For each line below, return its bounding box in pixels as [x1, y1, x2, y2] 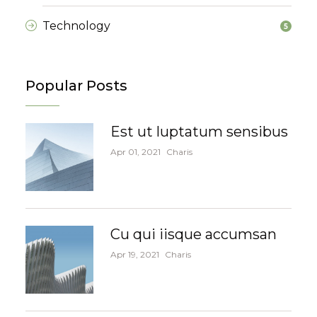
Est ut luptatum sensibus [110, 123, 288, 141]
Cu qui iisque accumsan [110, 226, 277, 243]
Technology [42, 19, 110, 33]
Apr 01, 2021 [110, 146, 161, 158]
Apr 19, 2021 [110, 249, 159, 260]
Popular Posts [25, 77, 127, 95]
